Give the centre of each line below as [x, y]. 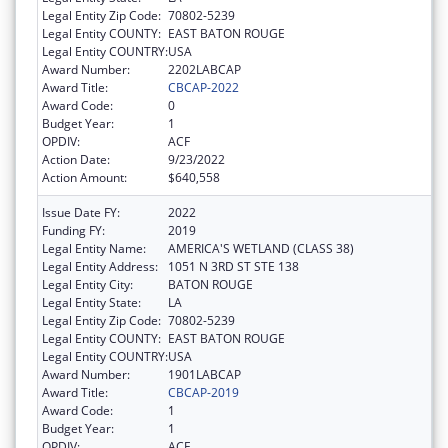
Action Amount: [84, 177]
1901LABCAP [204, 374]
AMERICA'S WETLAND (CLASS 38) [261, 248]
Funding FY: [73, 230]
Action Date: [76, 159]
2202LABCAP [204, 69]
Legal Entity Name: [94, 248]
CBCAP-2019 [203, 392]
